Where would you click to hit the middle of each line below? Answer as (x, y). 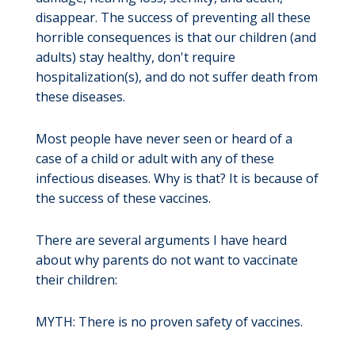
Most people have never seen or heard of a (164, 139)
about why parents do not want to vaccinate (166, 260)
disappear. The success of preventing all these (173, 17)
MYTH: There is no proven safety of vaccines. (169, 322)
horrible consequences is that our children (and (176, 37)
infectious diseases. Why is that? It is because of (177, 179)
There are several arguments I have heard (161, 240)
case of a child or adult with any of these (155, 159)
